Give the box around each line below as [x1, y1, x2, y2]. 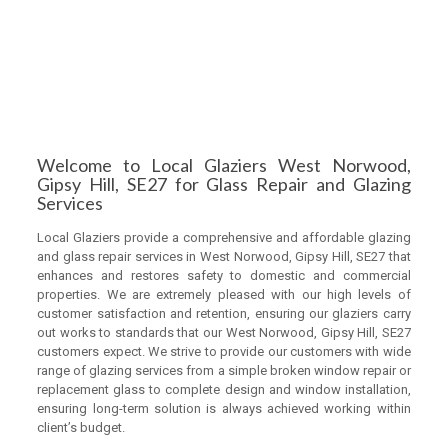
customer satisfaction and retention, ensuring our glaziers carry [37, 306, 411, 321]
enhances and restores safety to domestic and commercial [37, 268, 411, 283]
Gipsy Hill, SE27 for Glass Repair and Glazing [37, 173, 411, 195]
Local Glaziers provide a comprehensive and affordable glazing [37, 230, 411, 245]
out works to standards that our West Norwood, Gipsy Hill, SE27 [37, 325, 411, 340]
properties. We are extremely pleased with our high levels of [37, 287, 411, 302]
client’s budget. [37, 420, 126, 435]
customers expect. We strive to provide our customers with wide [37, 344, 411, 359]
